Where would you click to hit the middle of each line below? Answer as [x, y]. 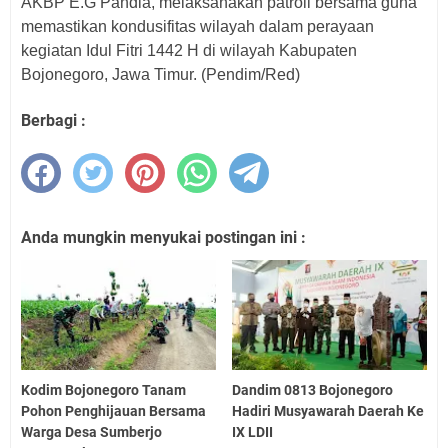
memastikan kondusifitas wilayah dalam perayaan [197, 26]
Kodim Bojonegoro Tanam [103, 389]
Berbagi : [53, 120]
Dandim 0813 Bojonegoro [313, 389]
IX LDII [253, 431]
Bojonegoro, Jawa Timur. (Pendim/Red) [160, 74]
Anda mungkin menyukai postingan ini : [163, 237]
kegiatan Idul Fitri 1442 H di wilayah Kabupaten [189, 50]
